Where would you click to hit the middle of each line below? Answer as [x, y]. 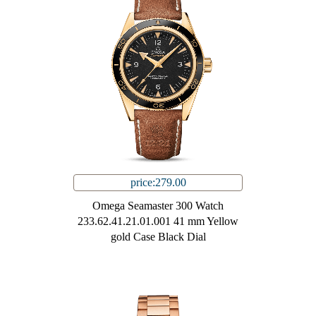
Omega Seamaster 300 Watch [158, 206]
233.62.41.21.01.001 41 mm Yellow [158, 221]
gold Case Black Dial [158, 237]
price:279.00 [158, 183]
